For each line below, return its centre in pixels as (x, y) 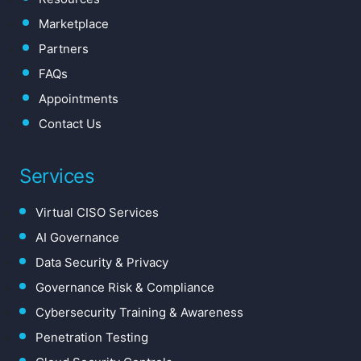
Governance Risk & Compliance (125, 288)
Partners (64, 49)
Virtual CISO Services (97, 213)
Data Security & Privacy (102, 263)
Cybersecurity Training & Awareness (139, 313)
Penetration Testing (92, 338)
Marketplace (74, 24)
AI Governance (77, 238)
